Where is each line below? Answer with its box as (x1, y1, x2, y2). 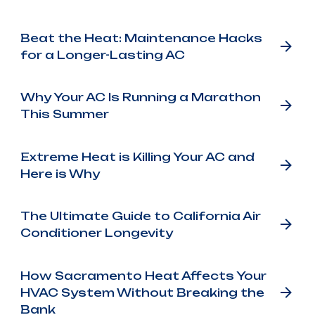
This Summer (20, 107, 109, 122)
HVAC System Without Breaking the (20, 285, 264, 300)
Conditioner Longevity (20, 226, 173, 240)
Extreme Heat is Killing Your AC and (20, 149, 255, 164)
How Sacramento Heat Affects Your (20, 269, 266, 283)
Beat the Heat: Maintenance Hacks (20, 30, 262, 45)
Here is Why (20, 166, 100, 181)
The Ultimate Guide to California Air (20, 209, 261, 224)
